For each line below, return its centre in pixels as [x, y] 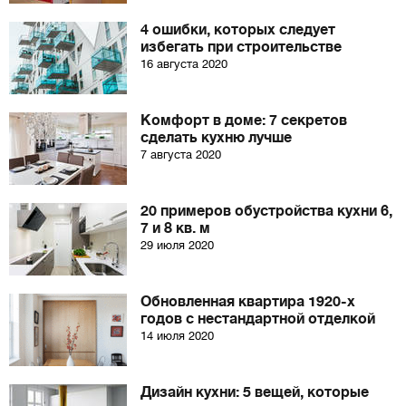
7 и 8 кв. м [175, 228]
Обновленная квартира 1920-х [248, 302]
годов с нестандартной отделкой [258, 319]
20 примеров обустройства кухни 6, [266, 211]
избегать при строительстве [241, 47]
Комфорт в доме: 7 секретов [244, 121]
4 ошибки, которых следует [238, 30]
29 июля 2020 [177, 245]
